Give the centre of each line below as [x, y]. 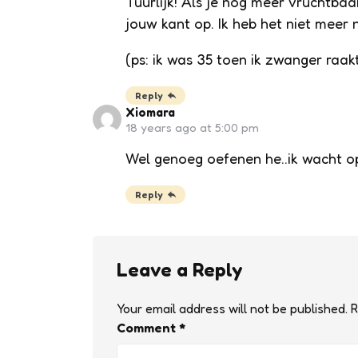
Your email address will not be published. [232, 308]
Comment [147, 327]
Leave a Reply [179, 269]
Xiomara [150, 112]
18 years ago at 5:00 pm [192, 127]
